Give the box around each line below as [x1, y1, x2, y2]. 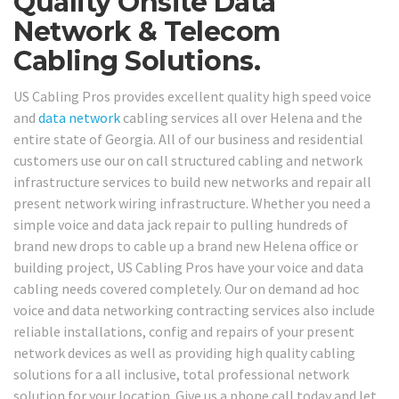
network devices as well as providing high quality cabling [13, 343, 355, 362]
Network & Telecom [13, 15, 281, 49]
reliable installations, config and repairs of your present [13, 322, 354, 340]
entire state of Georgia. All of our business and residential [13, 129, 363, 148]
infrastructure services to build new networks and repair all [13, 172, 371, 191]
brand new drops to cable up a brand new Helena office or [13, 236, 358, 255]
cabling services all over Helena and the [120, 108, 362, 126]
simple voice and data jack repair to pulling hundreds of [13, 215, 348, 233]
